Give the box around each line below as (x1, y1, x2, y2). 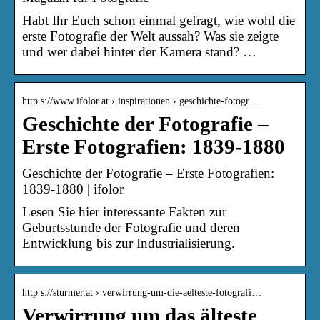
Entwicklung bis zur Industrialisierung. (22, 235, 235, 251)
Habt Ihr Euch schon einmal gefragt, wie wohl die (22, 12, 295, 28)
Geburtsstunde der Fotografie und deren (22, 219, 240, 235)
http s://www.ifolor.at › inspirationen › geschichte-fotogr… (22, 95, 259, 106)
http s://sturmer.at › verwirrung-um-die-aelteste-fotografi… (22, 286, 261, 298)
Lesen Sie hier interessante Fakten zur (22, 204, 226, 219)
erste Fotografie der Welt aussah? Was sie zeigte (22, 28, 279, 44)
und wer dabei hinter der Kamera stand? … (22, 44, 256, 59)
